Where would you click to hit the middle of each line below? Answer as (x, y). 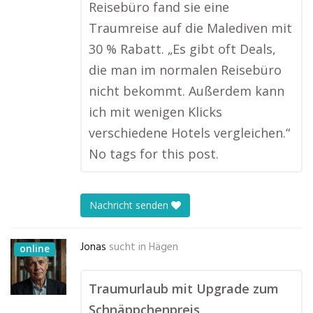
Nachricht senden (130, 205)
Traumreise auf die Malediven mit (190, 28)
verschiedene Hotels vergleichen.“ (189, 133)
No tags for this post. (154, 154)
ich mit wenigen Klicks (155, 112)
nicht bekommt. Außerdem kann (187, 91)
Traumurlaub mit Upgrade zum (184, 289)
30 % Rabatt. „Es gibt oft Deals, (182, 49)
